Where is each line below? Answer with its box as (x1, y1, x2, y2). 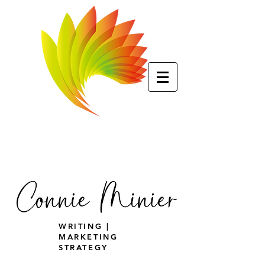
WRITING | (59, 221, 110, 231)
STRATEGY (59, 243, 108, 252)
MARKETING (59, 232, 118, 241)
